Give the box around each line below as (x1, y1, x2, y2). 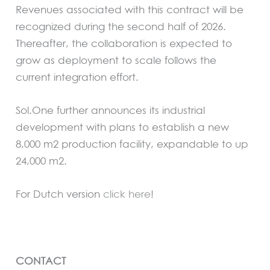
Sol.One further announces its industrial (16, 104, 206, 117)
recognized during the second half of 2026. (16, 20, 227, 33)
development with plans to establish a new (16, 121, 230, 134)
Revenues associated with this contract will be (16, 3, 244, 16)
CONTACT (16, 254, 66, 267)
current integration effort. (16, 71, 139, 84)
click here (103, 187, 151, 201)
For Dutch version (16, 187, 104, 201)
